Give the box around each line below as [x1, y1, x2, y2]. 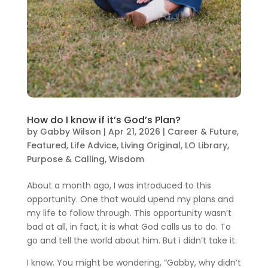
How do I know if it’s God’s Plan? [26, 112, 181, 127]
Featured [26, 139, 66, 151]
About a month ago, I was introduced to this [26, 179, 211, 191]
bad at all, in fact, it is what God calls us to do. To [26, 220, 231, 233]
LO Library [184, 139, 227, 151]
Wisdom [108, 153, 144, 165]
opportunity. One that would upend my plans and [26, 193, 234, 205]
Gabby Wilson [39, 125, 101, 138]
